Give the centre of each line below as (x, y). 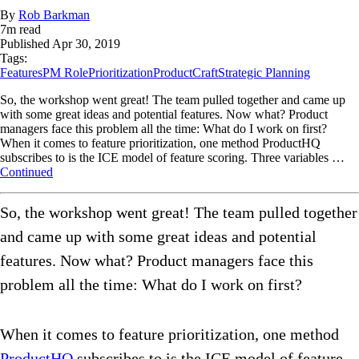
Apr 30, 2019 (86, 44)
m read (24, 30)
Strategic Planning (264, 73)
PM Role (65, 73)
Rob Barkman (54, 15)
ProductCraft (186, 73)
